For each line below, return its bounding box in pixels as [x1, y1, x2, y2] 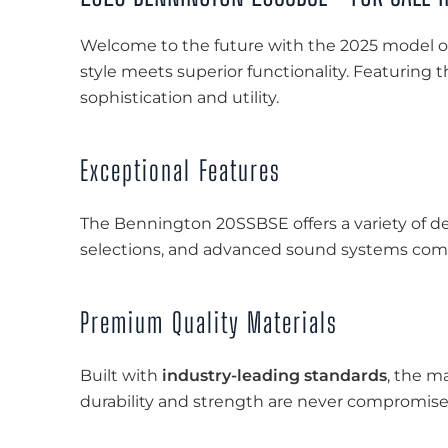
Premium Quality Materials [80, 306, 338, 339]
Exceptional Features [80, 154, 281, 187]
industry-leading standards [162, 366, 387, 385]
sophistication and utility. [80, 88, 279, 107]
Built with [80, 366, 162, 385]
